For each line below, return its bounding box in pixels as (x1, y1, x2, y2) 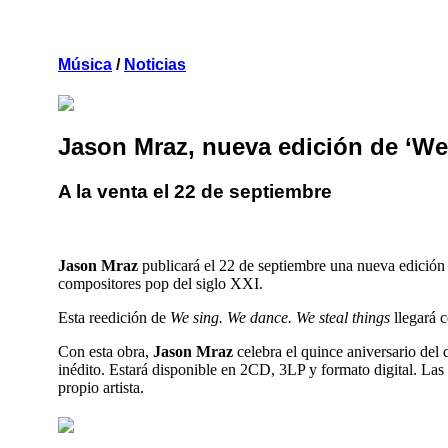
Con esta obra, (58, 343, 153, 361)
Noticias (124, 55, 186, 73)
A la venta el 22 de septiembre (58, 181, 332, 203)
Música (58, 55, 112, 73)
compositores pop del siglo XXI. (58, 275, 263, 293)
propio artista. (58, 379, 144, 397)
